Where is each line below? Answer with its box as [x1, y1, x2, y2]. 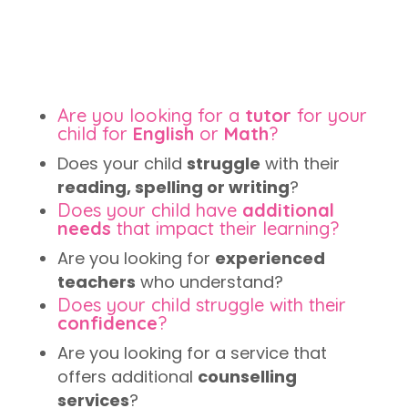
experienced [214, 247, 325, 270]
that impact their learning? [110, 217, 339, 240]
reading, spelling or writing [56, 176, 290, 199]
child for [56, 122, 133, 145]
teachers [56, 270, 136, 293]
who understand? [135, 270, 283, 293]
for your [291, 104, 367, 127]
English [132, 122, 194, 145]
